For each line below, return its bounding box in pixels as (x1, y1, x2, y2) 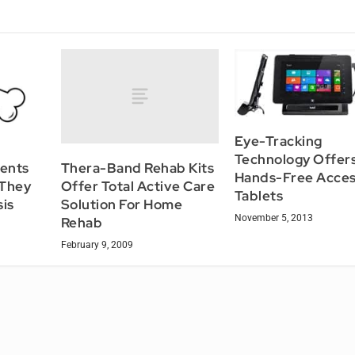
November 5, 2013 (234, 212, 313, 224)
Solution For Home (60, 195, 183, 213)
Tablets (234, 187, 284, 205)
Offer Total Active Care (60, 177, 216, 195)
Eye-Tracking (234, 132, 323, 151)
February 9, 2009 (60, 239, 133, 250)
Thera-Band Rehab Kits (60, 158, 215, 177)
